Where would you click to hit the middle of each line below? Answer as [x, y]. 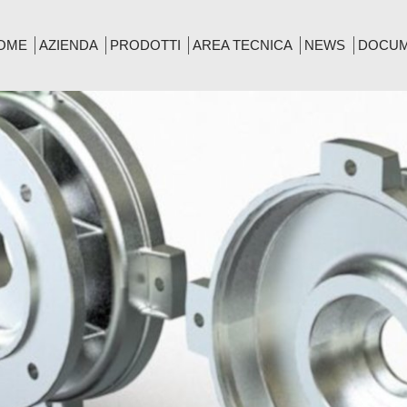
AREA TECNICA [243, 45]
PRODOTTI [146, 45]
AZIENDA [69, 45]
